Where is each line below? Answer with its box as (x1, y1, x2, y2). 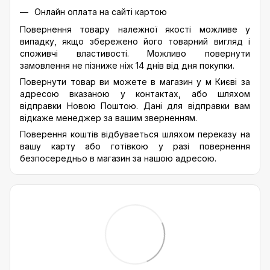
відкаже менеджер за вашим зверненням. (20, 112, 197, 123)
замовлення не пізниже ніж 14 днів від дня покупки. (20, 60, 234, 71)
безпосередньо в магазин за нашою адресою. (20, 152, 216, 163)
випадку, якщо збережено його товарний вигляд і (20, 36, 250, 46)
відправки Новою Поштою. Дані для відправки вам (20, 100, 250, 111)
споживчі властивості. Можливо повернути (20, 48, 250, 58)
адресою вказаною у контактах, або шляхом (20, 88, 250, 99)
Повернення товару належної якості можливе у (20, 24, 250, 34)
